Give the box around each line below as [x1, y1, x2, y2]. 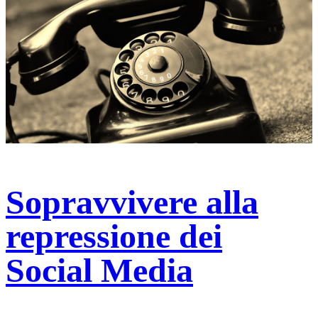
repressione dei [6, 217, 222, 256]
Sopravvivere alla [6, 183, 258, 221]
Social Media [6, 251, 193, 290]
